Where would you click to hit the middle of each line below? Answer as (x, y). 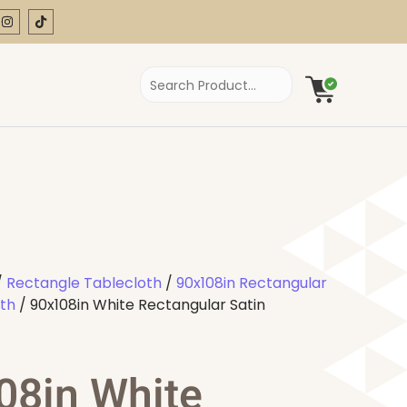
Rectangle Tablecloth (84, 283)
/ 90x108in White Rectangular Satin (140, 304)
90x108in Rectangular (252, 283)
